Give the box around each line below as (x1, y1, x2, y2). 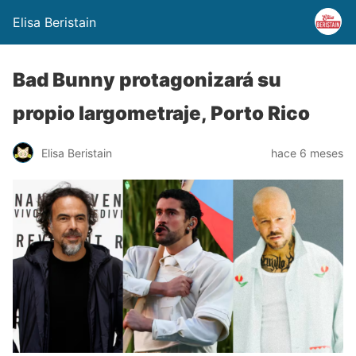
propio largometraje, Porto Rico (13, 102, 310, 125)
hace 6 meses (271, 145, 343, 160)
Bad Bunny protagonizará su (13, 68, 281, 91)
